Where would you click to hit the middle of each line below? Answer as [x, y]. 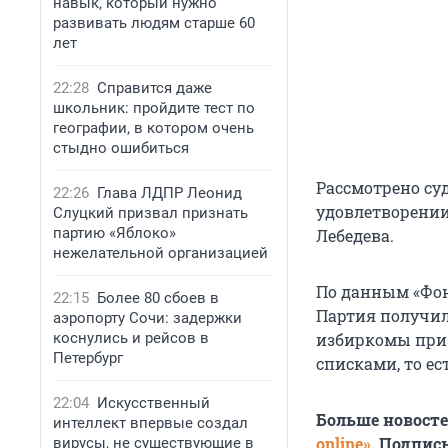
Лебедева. [355, 236]
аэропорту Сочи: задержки [147, 318]
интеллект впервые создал [150, 423]
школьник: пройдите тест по [154, 108]
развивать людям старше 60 [154, 23]
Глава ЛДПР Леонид [169, 193]
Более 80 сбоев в [158, 298]
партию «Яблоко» [114, 233]
